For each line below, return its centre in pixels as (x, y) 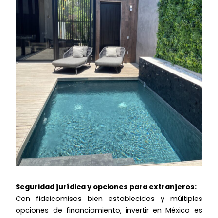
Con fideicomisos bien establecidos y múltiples (109, 198)
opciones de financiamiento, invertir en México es (109, 210)
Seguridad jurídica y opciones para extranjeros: (106, 187)
